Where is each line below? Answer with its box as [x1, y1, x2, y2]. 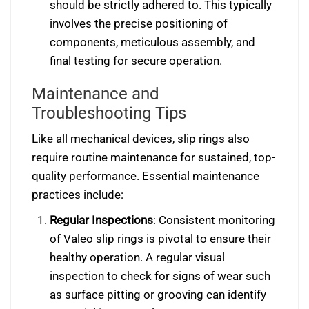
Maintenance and [32, 84, 159, 104]
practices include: [32, 188, 123, 202]
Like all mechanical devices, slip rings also [32, 132, 250, 146]
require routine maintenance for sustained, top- [32, 150, 275, 165]
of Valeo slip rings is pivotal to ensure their [49, 232, 271, 246]
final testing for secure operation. [49, 54, 222, 68]
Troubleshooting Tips [32, 103, 186, 123]
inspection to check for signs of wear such [49, 269, 270, 283]
